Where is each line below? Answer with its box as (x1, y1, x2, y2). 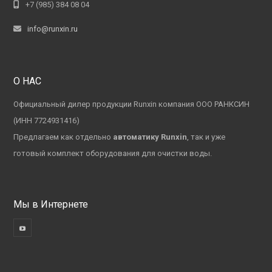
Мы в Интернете (13, 198, 89, 210)
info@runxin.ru (27, 24, 78, 33)
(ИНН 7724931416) (13, 115, 80, 125)
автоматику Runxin (113, 132, 188, 141)
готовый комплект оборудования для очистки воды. (13, 148, 212, 158)
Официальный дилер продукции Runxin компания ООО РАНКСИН (13, 99, 250, 109)
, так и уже (187, 132, 226, 141)
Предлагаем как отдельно (13, 132, 114, 141)
